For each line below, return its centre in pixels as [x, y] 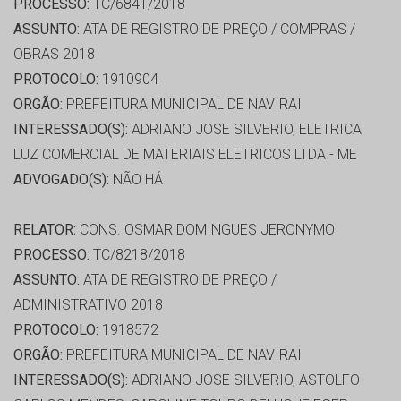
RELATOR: [45, 230]
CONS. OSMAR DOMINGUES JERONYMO [205, 230]
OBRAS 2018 [54, 55]
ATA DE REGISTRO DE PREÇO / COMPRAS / [218, 30]
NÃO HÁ [136, 180]
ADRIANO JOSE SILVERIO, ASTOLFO [244, 380]
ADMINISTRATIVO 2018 [88, 305]
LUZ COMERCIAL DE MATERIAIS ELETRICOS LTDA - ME [185, 155]
